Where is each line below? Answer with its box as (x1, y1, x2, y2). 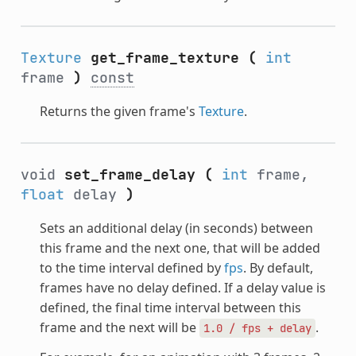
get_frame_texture (90, 48, 239, 67)
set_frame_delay (64, 164, 195, 184)
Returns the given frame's (39, 102, 199, 120)
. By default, (242, 258, 313, 277)
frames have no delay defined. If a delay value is (39, 278, 326, 296)
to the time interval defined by (39, 258, 224, 277)
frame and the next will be (39, 318, 199, 336)
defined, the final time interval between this (39, 298, 301, 316)
